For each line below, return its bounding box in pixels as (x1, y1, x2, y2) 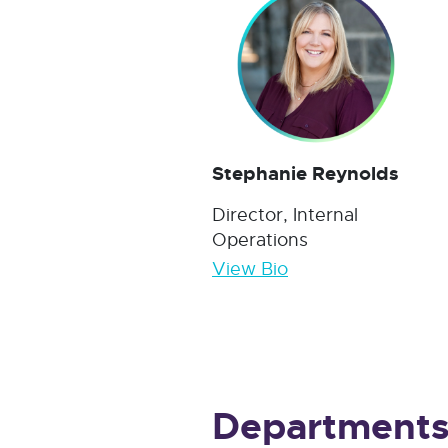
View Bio (212, 257, 288, 280)
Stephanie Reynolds (212, 160, 399, 186)
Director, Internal (212, 203, 358, 226)
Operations (212, 228, 308, 251)
